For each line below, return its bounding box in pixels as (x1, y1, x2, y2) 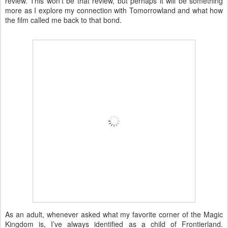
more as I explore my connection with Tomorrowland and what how (5, 5, 223, 16)
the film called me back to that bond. (5, 15, 122, 25)
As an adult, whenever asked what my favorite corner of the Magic (5, 209, 223, 220)
